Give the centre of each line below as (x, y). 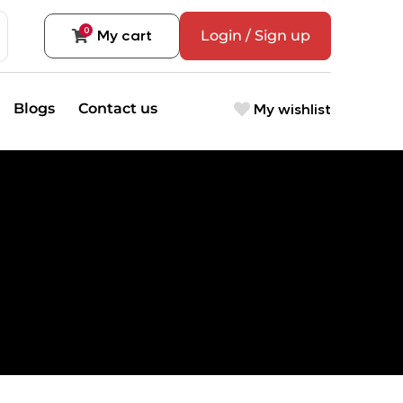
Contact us (117, 108)
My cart (125, 36)
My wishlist (291, 109)
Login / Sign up (255, 36)
